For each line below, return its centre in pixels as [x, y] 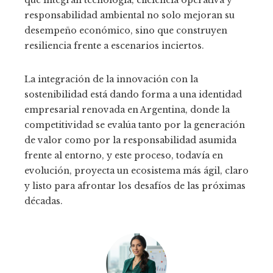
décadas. [44, 201]
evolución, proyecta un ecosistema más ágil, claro [136, 171]
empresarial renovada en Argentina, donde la [127, 110]
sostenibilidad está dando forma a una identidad [133, 95]
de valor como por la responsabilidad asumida [130, 140]
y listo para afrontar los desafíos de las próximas [135, 186]
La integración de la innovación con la [111, 80]
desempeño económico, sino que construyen [126, 31]
